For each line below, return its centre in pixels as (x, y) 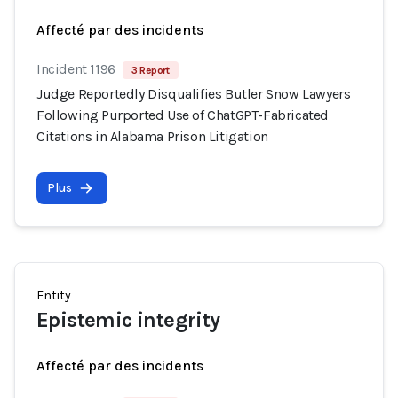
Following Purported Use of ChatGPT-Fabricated (183, 115)
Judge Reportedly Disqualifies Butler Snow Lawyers (194, 94)
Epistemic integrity (128, 320)
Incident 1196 (76, 69)
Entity (54, 295)
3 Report (150, 70)
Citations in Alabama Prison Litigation (152, 136)
